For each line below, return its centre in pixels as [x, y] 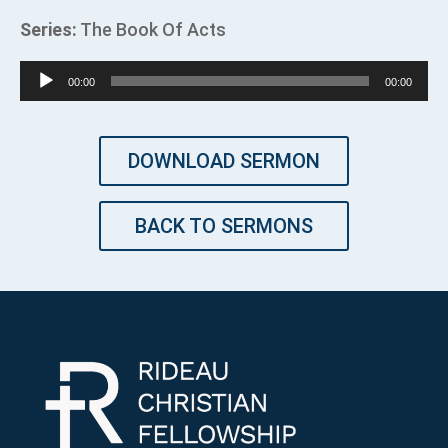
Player [44, 105]
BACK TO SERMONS [224, 226]
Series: [48, 30]
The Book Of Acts [151, 30]
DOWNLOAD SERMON [224, 161]
